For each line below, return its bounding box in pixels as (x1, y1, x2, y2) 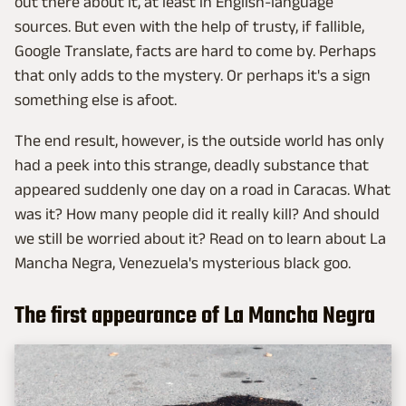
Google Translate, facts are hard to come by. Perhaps (14, 42, 376, 61)
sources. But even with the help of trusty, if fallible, (14, 17, 364, 36)
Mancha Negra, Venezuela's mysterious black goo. (14, 254, 351, 273)
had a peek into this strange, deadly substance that (14, 156, 369, 175)
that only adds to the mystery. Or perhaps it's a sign (14, 66, 371, 85)
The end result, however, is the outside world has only (14, 131, 384, 150)
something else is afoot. (14, 91, 177, 110)
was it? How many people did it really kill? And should (14, 205, 380, 224)
